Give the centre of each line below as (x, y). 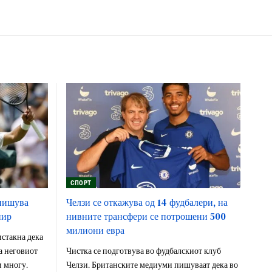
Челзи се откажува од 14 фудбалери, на (147, 202)
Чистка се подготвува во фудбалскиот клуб (143, 251)
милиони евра (95, 230)
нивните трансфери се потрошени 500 (146, 216)
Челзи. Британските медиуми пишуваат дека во (152, 265)
